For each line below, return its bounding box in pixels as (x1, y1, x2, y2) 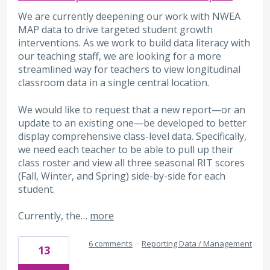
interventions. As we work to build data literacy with (18, 36, 250, 50)
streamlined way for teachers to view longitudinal (18, 63, 240, 77)
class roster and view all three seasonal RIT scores (18, 155, 245, 169)
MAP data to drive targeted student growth (18, 23, 213, 37)
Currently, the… (18, 209, 90, 223)
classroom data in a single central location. (18, 76, 209, 90)
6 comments (89, 237, 133, 249)
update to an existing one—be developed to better (18, 116, 246, 130)
